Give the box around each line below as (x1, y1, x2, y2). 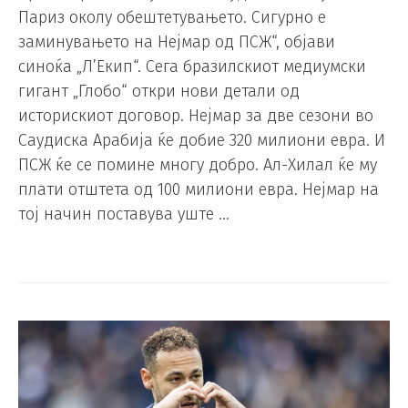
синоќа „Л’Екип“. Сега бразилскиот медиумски (18, 56, 366, 76)
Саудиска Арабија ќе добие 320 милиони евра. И (18, 129, 385, 150)
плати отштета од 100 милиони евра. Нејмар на (18, 178, 379, 199)
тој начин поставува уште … (18, 203, 229, 224)
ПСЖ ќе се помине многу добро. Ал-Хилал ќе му (18, 154, 377, 175)
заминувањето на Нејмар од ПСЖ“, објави (18, 31, 335, 52)
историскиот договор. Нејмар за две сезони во (18, 105, 373, 126)
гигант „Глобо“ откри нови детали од (18, 80, 300, 101)
